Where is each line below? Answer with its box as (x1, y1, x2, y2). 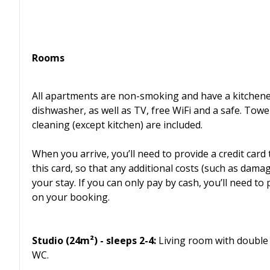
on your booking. (32, 190, 110, 204)
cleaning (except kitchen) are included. (32, 118, 202, 131)
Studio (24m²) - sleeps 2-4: (32, 234, 156, 247)
